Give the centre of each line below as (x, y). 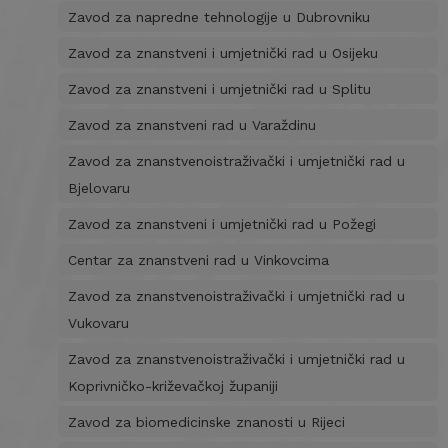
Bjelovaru (98, 188)
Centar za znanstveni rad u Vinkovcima (198, 260)
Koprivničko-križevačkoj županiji (172, 386)
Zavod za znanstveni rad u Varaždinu (191, 125)
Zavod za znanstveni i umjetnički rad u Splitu (219, 89)
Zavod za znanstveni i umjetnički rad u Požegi (221, 224)
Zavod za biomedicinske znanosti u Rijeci (206, 422)
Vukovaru (98, 323)
